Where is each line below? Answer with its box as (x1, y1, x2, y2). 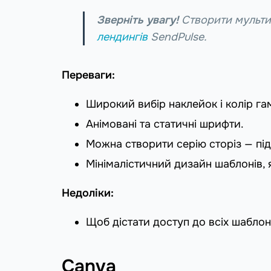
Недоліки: (62, 186, 114, 200)
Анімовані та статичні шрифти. (86, 117, 244, 131)
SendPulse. (148, 30, 207, 44)
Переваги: (62, 68, 115, 82)
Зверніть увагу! (97, 13, 178, 27)
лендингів (97, 30, 148, 44)
